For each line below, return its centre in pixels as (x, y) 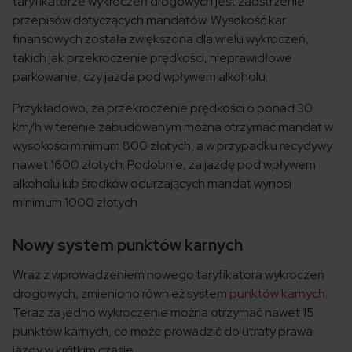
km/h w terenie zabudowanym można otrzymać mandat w (173, 127)
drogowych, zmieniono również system (121, 294)
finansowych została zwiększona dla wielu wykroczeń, (161, 39)
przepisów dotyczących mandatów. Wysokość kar (149, 20)
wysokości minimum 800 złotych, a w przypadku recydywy (172, 146)
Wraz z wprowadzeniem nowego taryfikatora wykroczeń (169, 275)
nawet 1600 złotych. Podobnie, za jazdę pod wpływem (164, 165)
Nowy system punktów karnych (128, 246)
